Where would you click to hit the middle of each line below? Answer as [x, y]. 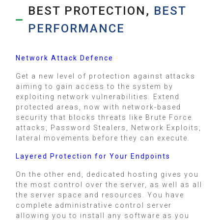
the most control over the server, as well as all [109, 184]
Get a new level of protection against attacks [106, 76]
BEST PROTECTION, [89, 11]
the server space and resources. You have [100, 195]
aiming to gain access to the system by [95, 86]
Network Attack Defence [65, 58]
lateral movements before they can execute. [103, 138]
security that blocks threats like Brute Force [104, 117]
